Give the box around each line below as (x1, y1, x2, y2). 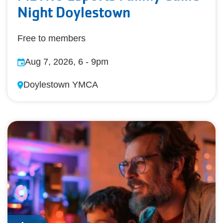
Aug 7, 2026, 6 (25, 56, 83, 67)
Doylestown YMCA (23, 79, 98, 90)
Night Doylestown (17, 2, 130, 21)
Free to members (17, 33, 86, 43)
